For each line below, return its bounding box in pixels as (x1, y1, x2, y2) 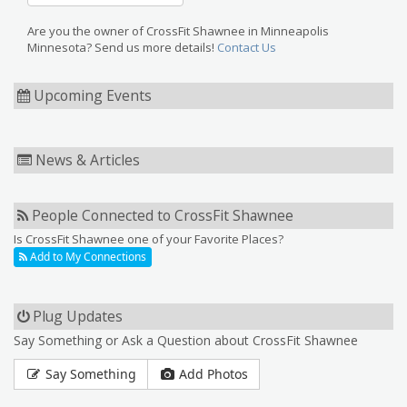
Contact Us (217, 39, 276, 55)
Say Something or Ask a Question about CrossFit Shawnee (14, 332, 358, 349)
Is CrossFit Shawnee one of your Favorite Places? (14, 231, 283, 247)
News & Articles (32, 150, 140, 170)
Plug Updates (29, 306, 123, 326)
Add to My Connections (27, 249, 146, 264)
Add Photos (175, 365, 248, 382)
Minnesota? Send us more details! (27, 39, 217, 55)
